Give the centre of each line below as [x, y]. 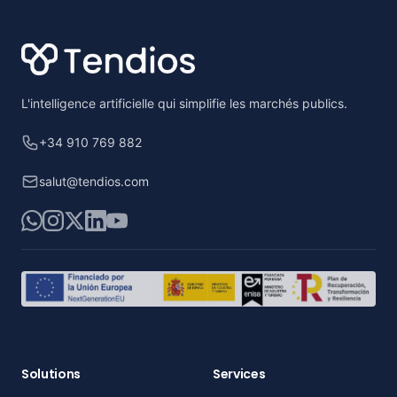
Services [239, 374]
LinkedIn [112, 220]
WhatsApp [55, 220]
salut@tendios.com [94, 181]
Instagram [75, 220]
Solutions [51, 374]
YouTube [134, 220]
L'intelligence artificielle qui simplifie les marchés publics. [184, 103]
